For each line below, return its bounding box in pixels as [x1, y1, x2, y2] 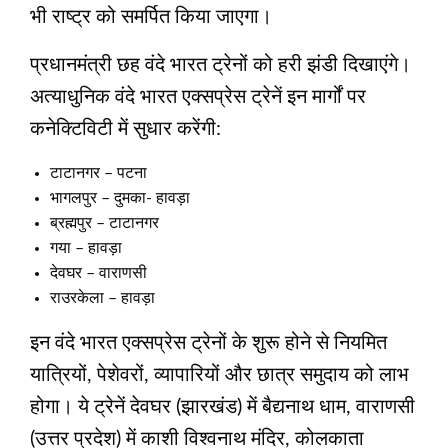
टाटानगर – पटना [50, 164, 147, 181]
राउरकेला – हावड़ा [50, 289, 155, 306]
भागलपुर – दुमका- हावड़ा [50, 189, 190, 206]
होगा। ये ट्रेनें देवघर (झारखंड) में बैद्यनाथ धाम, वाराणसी [30, 396, 415, 417]
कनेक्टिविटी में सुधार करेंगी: [30, 118, 221, 139]
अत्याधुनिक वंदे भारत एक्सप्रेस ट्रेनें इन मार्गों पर [30, 86, 366, 107]
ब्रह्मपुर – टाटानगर [50, 214, 159, 231]
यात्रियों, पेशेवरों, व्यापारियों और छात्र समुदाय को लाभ [30, 364, 409, 385]
